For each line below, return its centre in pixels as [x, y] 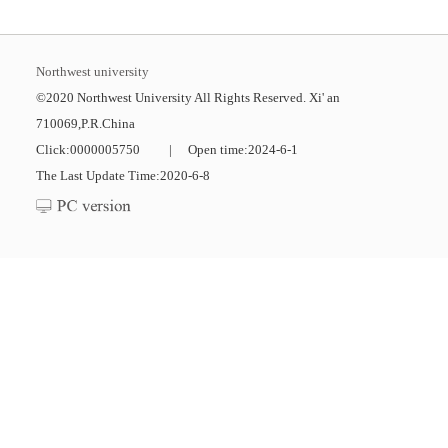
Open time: [217, 150]
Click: [52, 150]
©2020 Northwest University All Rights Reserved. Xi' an [187, 98]
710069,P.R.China [85, 124]
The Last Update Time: [97, 176]
